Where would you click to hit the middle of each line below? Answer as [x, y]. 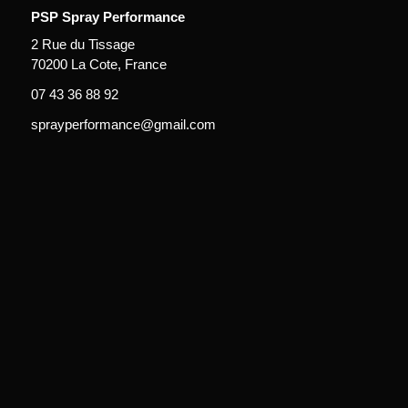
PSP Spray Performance [107, 17]
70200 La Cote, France [98, 64]
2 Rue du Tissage [82, 44]
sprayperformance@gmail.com [123, 124]
